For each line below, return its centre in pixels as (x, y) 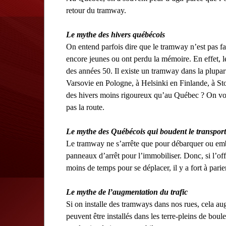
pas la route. (85, 107)
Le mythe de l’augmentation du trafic (127, 192)
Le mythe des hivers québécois (116, 34)
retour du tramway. (96, 10)
